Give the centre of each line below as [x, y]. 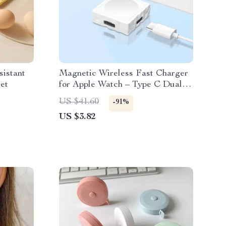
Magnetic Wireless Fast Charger [124, 74]
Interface [77, 96]
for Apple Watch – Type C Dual [121, 85]
